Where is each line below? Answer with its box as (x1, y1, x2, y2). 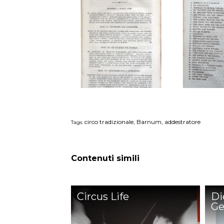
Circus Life (77, 190, 129, 203)
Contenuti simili (71, 153, 139, 163)
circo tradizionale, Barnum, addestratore (84, 118, 200, 126)
